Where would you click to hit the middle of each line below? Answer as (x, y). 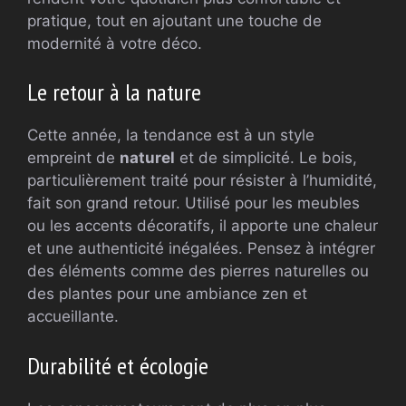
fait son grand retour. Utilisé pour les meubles (193, 203)
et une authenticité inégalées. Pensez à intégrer (201, 248)
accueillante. (73, 316)
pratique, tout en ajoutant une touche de (174, 20)
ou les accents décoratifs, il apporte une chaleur (203, 226)
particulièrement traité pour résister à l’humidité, (202, 180)
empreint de (73, 158)
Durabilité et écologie (118, 365)
